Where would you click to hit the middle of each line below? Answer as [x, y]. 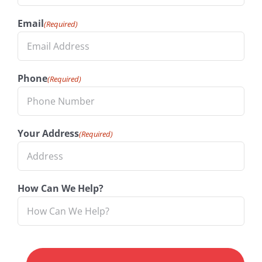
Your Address [48, 133]
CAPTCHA [38, 242]
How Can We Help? [61, 188]
